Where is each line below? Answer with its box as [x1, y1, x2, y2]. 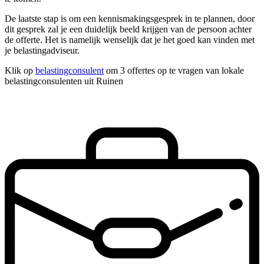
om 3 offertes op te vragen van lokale [104, 65, 244, 76]
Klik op [5, 65, 35, 76]
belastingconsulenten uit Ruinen [5, 76, 123, 87]
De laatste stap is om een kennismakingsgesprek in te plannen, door [5, 14, 255, 24]
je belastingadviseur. [5, 45, 80, 56]
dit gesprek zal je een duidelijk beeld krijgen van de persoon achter [5, 24, 252, 35]
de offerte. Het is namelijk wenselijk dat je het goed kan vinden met [5, 35, 255, 45]
